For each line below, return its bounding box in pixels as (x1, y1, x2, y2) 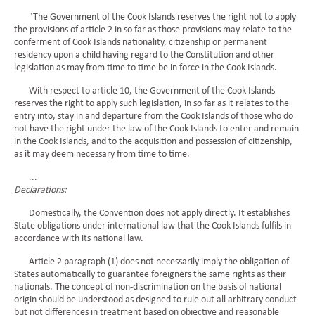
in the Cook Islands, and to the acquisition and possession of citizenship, (14, 136, 292, 147)
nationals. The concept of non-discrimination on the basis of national (14, 282, 281, 292)
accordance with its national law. (14, 233, 143, 244)
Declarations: (14, 185, 67, 195)
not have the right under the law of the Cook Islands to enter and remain (14, 124, 299, 134)
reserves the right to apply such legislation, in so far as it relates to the (14, 98, 289, 109)
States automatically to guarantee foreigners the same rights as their (14, 269, 286, 280)
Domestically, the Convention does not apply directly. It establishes (14, 208, 290, 219)
